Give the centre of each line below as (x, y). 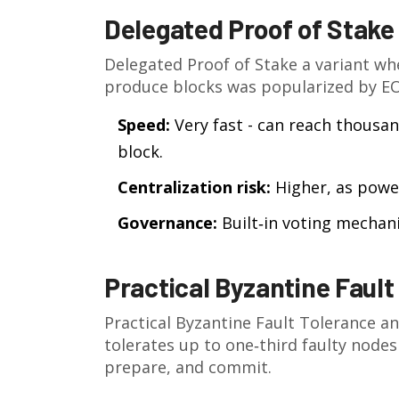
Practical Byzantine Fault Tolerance (240, 322)
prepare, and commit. (188, 367)
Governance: (167, 223)
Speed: (144, 125)
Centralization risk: (194, 187)
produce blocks (163, 86)
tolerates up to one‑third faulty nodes (251, 345)
